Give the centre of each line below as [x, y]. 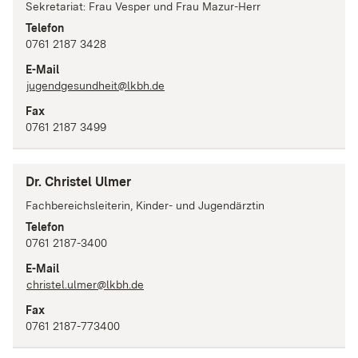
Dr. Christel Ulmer [78, 181]
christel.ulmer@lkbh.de [85, 284]
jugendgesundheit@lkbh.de [95, 86]
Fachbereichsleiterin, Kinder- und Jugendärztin [145, 205]
